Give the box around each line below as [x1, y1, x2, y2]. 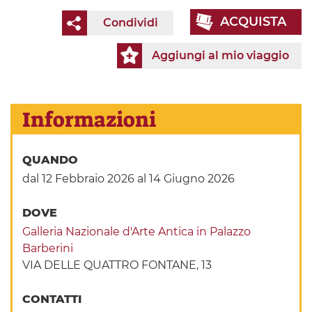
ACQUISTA [219, 14, 286, 30]
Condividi [102, 16, 158, 30]
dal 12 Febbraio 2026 [22, 172, 135, 186]
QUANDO [22, 153, 82, 167]
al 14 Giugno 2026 [134, 172, 235, 186]
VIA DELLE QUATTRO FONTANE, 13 [22, 258, 212, 272]
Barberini [22, 242, 74, 256]
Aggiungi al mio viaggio [152, 49, 289, 63]
